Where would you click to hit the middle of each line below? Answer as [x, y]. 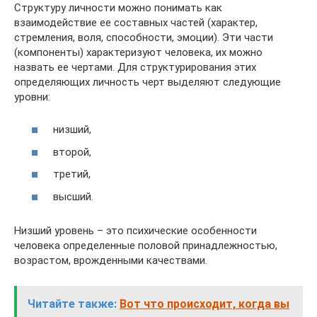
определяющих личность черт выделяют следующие [148, 82]
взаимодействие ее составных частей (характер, [136, 22]
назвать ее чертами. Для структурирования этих [135, 67]
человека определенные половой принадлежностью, [146, 245]
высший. [73, 196]
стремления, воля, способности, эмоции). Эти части [144, 37]
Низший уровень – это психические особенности [136, 230]
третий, [72, 174]
